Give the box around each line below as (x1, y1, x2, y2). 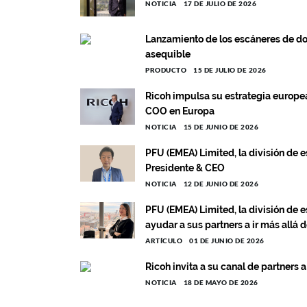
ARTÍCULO (145, 236, 182, 245)
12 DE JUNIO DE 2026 (183, 180, 258, 188)
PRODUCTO (145, 66, 186, 74)
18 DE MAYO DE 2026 (183, 278, 258, 286)
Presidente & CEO (145, 162, 225, 173)
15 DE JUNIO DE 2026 (183, 123, 258, 131)
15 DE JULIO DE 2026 (193, 66, 267, 74)
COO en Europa (145, 106, 214, 116)
